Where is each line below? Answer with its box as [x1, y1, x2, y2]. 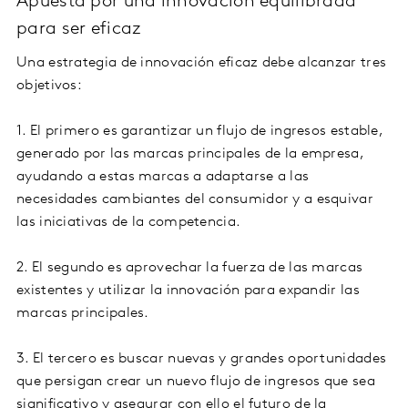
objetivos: [16, 78, 82, 94]
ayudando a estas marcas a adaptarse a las [16, 169, 310, 185]
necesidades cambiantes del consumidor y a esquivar [16, 192, 373, 208]
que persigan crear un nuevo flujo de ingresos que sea [16, 374, 375, 390]
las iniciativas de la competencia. [16, 215, 241, 230]
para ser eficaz [16, 20, 141, 39]
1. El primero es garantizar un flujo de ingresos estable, [16, 124, 383, 139]
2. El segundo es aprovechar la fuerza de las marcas [16, 260, 363, 276]
